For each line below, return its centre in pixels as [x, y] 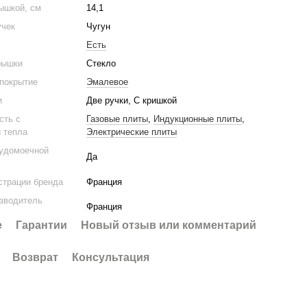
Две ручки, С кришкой [132, 100]
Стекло [101, 63]
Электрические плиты [132, 132]
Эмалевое [108, 82]
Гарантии [42, 225]
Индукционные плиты [198, 119]
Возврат [36, 257]
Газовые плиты [118, 119]
